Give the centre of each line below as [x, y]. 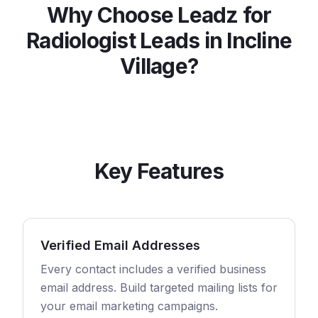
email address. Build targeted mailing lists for [159, 287]
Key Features [159, 171]
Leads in [181, 40]
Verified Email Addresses [120, 245]
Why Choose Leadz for [159, 15]
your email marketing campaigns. [129, 306]
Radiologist [81, 40]
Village [154, 66]
